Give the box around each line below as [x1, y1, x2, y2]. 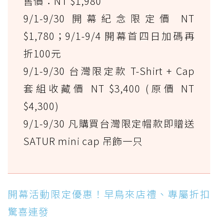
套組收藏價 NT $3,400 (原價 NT [23, 81, 195, 96]
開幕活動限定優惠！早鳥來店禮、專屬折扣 [8, 187, 210, 201]
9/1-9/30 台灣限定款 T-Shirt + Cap [23, 64, 195, 78]
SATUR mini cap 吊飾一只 [23, 134, 143, 148]
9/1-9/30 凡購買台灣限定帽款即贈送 [23, 116, 195, 131]
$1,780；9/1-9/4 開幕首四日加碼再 [23, 29, 195, 43]
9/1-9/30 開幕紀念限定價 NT [23, 11, 195, 26]
